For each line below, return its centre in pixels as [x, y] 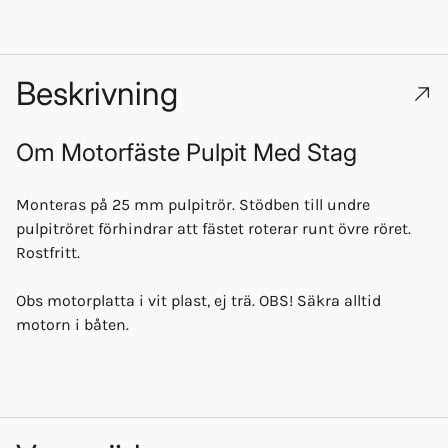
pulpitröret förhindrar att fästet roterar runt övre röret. [213, 228]
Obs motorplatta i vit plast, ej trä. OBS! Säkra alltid [198, 300]
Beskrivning [97, 93]
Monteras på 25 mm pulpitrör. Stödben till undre [193, 204]
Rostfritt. [48, 252]
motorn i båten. [72, 324]
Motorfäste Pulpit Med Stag [209, 152]
